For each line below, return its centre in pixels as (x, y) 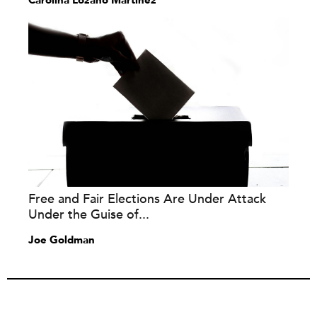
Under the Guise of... (89, 215)
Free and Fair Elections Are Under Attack (147, 199)
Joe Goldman (62, 240)
